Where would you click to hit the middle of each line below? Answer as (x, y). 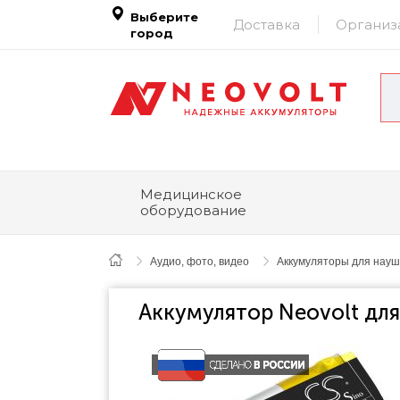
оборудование (193, 210)
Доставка (267, 24)
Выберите (164, 17)
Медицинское (191, 194)
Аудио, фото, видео (200, 262)
